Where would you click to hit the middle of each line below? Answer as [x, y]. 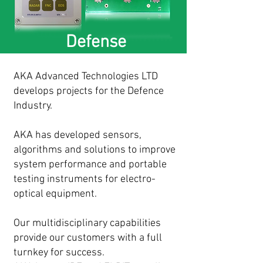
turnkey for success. [59, 253]
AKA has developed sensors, [77, 135]
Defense [96, 43]
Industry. [33, 106]
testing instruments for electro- [85, 179]
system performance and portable [90, 165]
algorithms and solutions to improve [95, 150]
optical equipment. [55, 194]
